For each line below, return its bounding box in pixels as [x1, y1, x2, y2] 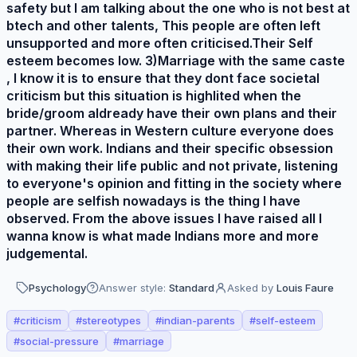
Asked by [227, 281, 273, 294]
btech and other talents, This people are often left [6, 18, 320, 33]
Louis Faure [277, 281, 334, 294]
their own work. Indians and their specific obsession [6, 140, 333, 156]
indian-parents [162, 314, 235, 327]
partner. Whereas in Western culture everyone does [6, 123, 334, 139]
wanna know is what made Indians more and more [6, 228, 319, 244]
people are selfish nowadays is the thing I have [6, 193, 300, 209]
